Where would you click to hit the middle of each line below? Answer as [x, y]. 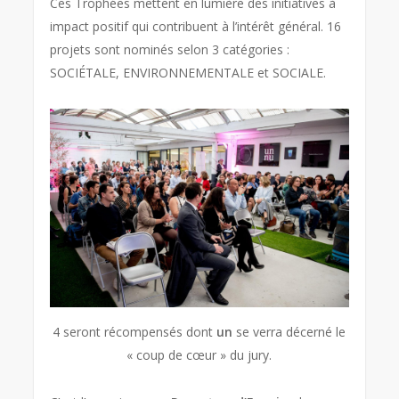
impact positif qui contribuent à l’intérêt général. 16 [196, 26]
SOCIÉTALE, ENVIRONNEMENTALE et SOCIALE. [188, 73]
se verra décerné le [289, 331]
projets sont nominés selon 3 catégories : [170, 49]
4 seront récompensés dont [135, 331]
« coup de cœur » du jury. [199, 354]
